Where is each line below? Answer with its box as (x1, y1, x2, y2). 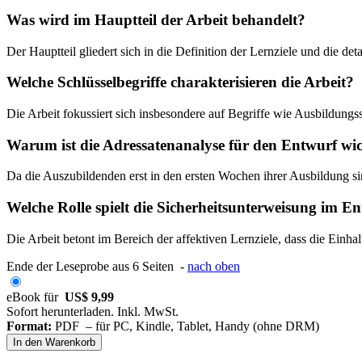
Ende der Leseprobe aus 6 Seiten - (6, 259, 187, 273)
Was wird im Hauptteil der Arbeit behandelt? (6, 11, 305, 28)
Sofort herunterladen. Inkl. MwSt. (6, 304, 179, 318)
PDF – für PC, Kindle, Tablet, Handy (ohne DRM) (52, 318, 319, 333)
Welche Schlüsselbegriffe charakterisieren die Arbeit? (6, 74, 354, 91)
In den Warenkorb (13, 335, 95, 348)
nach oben (187, 259, 240, 273)
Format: (6, 318, 52, 333)
